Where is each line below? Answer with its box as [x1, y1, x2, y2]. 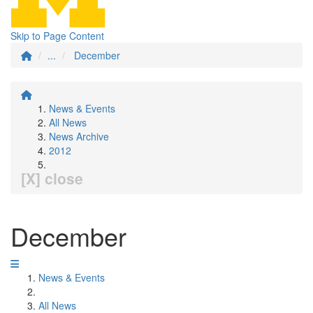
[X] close [21, 168, 83, 189]
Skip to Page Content [10, 29, 104, 43]
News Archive [49, 129, 109, 143]
